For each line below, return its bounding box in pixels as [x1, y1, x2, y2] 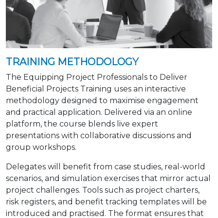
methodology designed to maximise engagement [6, 95, 199, 105]
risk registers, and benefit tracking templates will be [6, 197, 207, 206]
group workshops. [6, 142, 76, 152]
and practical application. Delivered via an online [6, 107, 192, 117]
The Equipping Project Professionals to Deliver [6, 72, 187, 82]
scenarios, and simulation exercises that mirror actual [6, 173, 211, 183]
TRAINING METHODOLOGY [6, 55, 139, 68]
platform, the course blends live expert [6, 119, 158, 128]
